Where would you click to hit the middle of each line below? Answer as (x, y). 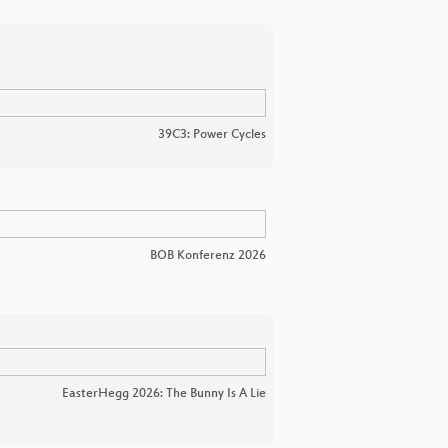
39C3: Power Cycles (212, 135)
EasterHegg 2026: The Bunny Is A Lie (164, 393)
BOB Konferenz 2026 (208, 255)
